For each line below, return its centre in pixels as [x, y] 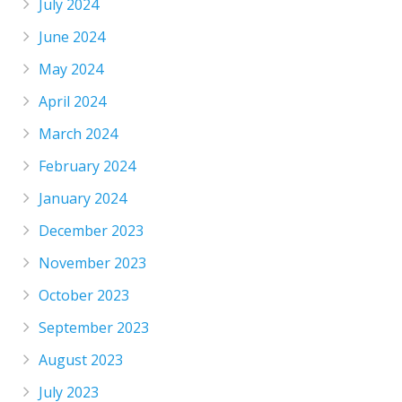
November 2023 [93, 262]
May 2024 [71, 69]
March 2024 [79, 133]
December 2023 [92, 230]
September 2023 [94, 327]
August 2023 [81, 359]
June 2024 [72, 36]
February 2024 [87, 166]
